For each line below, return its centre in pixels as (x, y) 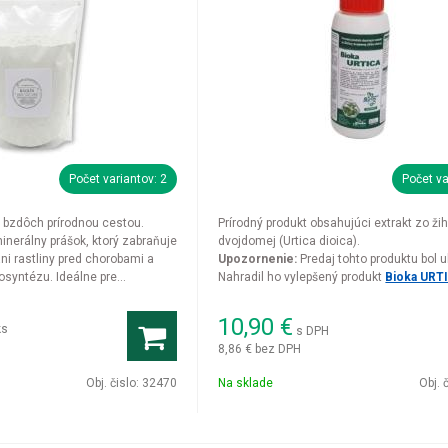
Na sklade (246, 383)
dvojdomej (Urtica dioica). (289, 241)
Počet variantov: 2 (118, 179)
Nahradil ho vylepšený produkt (302, 277)
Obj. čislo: (114, 383)
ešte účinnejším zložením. (290, 295)
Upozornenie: (258, 259)
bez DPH (278, 348)
